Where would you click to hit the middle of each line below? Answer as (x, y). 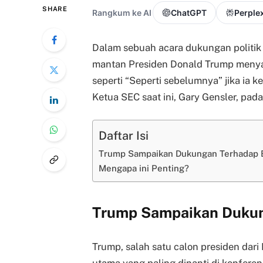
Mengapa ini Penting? (144, 168)
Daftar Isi (124, 135)
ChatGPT (189, 13)
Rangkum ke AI (122, 13)
